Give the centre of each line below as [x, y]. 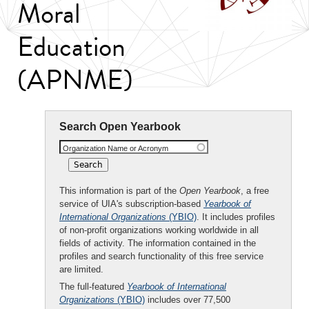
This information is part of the [119, 191]
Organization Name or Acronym [116, 148]
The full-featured [93, 287]
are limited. [81, 269]
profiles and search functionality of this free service [161, 256]
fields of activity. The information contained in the [158, 243]
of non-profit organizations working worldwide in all [159, 230]
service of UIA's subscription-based [131, 204]
